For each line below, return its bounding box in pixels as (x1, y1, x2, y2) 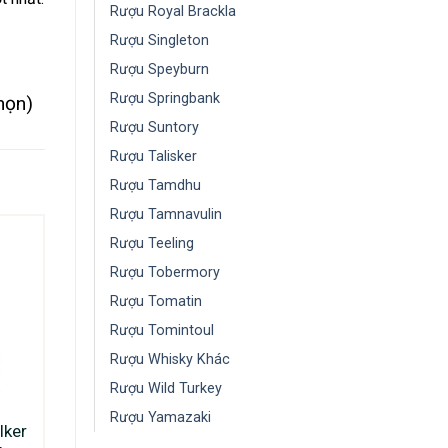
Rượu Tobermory (110, 264, 220, 281)
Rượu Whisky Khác (110, 351, 230, 368)
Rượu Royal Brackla (110, 3, 236, 20)
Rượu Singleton (110, 32, 209, 49)
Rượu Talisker (110, 148, 197, 165)
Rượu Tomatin (110, 293, 202, 310)
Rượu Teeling (110, 235, 194, 252)
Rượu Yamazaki (110, 409, 211, 426)
